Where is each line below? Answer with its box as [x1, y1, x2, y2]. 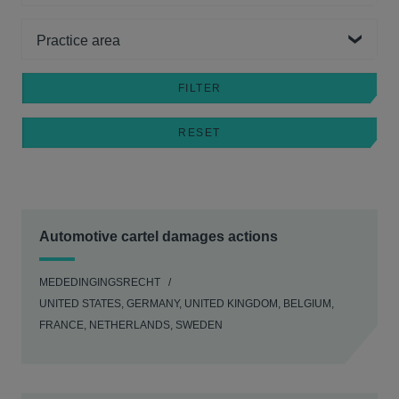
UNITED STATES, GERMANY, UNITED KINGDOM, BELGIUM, [39, 297, 334, 310]
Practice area [21, 21, 96, 36]
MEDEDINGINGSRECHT [39, 276, 160, 289]
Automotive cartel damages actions [39, 229, 278, 244]
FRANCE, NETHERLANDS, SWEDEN [39, 319, 223, 331]
